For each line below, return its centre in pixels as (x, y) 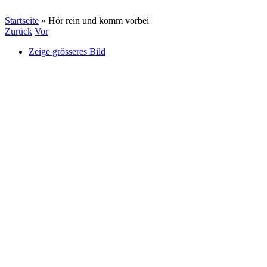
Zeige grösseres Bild (67, 51)
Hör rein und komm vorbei (99, 20)
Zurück (18, 31)
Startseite (22, 20)
